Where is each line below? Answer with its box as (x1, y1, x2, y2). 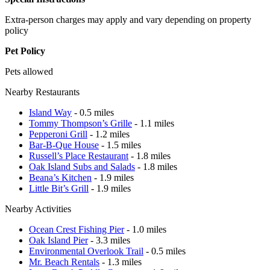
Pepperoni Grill (29, 128, 87, 139)
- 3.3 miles (88, 234, 130, 245)
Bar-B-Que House (29, 139, 99, 150)
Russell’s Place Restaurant (29, 150, 128, 161)
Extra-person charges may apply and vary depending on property (5, 14, 251, 25)
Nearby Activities (5, 203, 71, 214)
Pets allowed (5, 66, 53, 77)
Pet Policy (5, 45, 45, 56)
